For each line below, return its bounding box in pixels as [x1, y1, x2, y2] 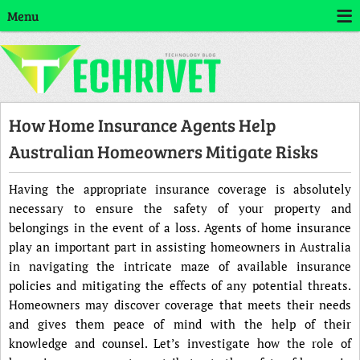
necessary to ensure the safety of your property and [9, 200, 351, 216]
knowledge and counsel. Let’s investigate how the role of [9, 335, 351, 351]
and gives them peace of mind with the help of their [9, 316, 351, 332]
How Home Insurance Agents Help [9, 112, 276, 137]
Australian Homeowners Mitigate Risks [9, 139, 318, 163]
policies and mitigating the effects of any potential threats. [9, 277, 351, 293]
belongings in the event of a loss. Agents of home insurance [9, 219, 351, 235]
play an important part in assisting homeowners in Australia [9, 239, 351, 255]
